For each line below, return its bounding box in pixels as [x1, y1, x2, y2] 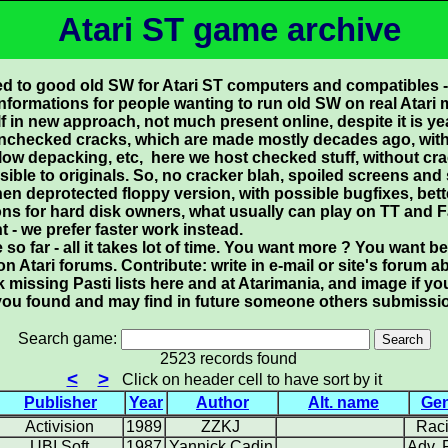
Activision [24, 418, 94, 435]
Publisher [24, 394, 97, 411]
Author [196, 394, 249, 411]
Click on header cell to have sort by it [113, 371, 382, 388]
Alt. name [308, 394, 379, 411]
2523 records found [151, 350, 297, 367]
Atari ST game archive [57, 11, 401, 48]
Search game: [17, 330, 121, 347]
